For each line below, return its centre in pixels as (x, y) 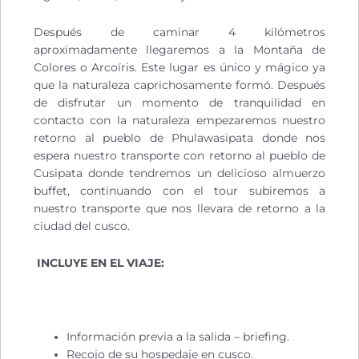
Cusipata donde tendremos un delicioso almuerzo (179, 173)
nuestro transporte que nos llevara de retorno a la (179, 209)
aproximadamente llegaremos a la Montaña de (179, 50)
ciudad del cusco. (82, 226)
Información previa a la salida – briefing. (178, 337)
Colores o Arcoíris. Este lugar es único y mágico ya (179, 68)
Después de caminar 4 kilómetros (179, 32)
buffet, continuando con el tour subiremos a (179, 191)
